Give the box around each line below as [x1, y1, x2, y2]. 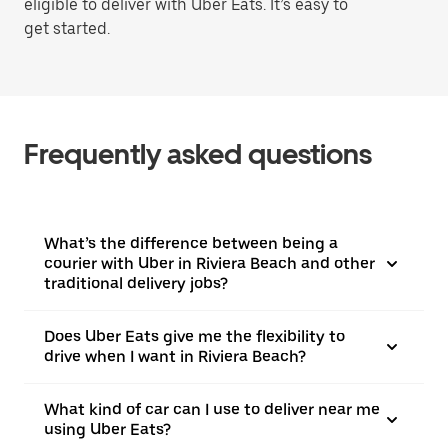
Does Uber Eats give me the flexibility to [44, 327, 345, 346]
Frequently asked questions [24, 137, 372, 171]
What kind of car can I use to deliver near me [44, 400, 380, 419]
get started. [24, 19, 110, 38]
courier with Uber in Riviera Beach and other [44, 254, 375, 273]
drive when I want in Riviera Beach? [44, 347, 306, 366]
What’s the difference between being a [44, 234, 338, 253]
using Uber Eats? [44, 420, 171, 439]
